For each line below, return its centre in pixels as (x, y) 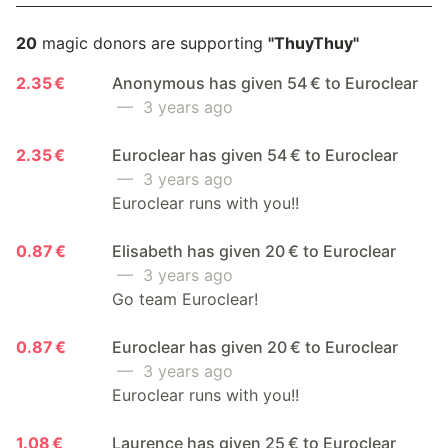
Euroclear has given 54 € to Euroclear (255, 154)
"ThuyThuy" (313, 42)
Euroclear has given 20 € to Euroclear (255, 346)
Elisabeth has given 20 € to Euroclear (254, 250)
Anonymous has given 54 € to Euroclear (265, 82)
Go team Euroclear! (185, 298)
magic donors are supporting (152, 42)
